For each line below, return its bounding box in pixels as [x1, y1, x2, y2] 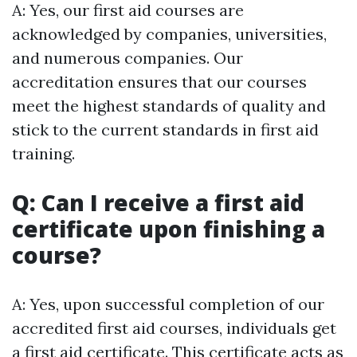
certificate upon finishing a [12, 214, 325, 245]
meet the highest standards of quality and [12, 96, 326, 116]
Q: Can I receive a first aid [12, 187, 304, 218]
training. [12, 143, 75, 164]
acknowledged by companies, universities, [12, 24, 327, 45]
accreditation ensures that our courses [12, 72, 307, 92]
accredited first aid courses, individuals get [12, 318, 336, 339]
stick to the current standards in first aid [12, 120, 319, 140]
